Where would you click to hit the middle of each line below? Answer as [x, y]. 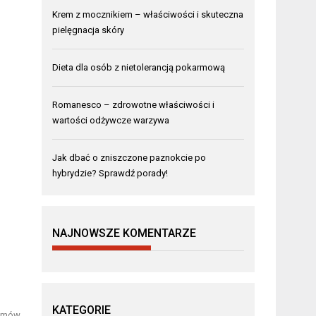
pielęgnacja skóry [89, 30]
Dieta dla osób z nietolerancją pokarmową [139, 67]
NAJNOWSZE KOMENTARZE [124, 233]
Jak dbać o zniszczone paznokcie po [129, 158]
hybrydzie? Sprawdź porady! [110, 173]
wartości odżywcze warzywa [111, 120]
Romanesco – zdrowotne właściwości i [134, 105]
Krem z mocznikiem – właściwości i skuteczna [148, 14]
